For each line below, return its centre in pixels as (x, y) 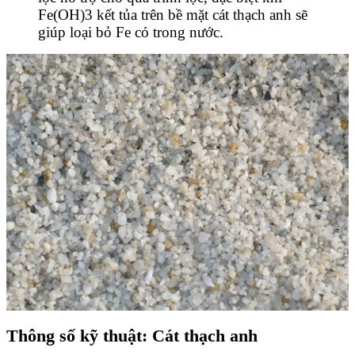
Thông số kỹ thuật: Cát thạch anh (132, 336)
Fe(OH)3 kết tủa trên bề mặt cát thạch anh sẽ (173, 15)
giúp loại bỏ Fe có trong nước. (131, 32)
